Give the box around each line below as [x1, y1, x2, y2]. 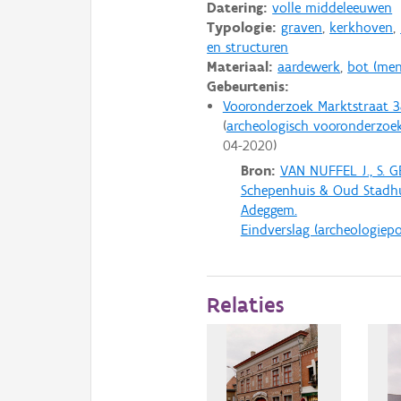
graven [281, 18, 323, 36]
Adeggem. [240, 201, 297, 219]
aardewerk [277, 57, 341, 75]
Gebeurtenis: [207, 77, 290, 95]
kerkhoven [329, 18, 394, 36]
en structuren [207, 38, 289, 55]
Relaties [207, 291, 285, 319]
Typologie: [207, 18, 277, 36]
